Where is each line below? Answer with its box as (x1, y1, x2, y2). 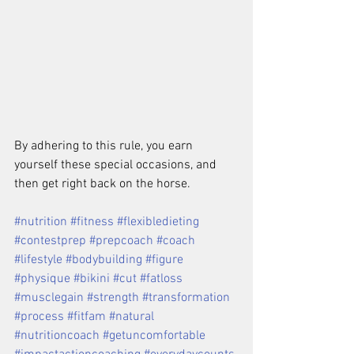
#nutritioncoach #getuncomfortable (14, 327, 209, 344)
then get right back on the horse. (14, 175, 190, 192)
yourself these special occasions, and (14, 156, 220, 173)
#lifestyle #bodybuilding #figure (14, 251, 186, 268)
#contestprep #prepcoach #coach (14, 232, 198, 249)
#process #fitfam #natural (14, 308, 157, 325)
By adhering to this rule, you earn (14, 137, 196, 154)
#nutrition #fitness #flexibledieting (14, 213, 202, 230)
